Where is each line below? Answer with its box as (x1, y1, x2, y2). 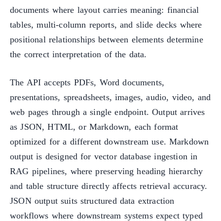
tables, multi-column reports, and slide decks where (10, 19, 202, 30)
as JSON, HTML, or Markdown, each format (10, 121, 179, 132)
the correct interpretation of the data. (10, 49, 147, 59)
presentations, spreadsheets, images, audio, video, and (10, 92, 211, 102)
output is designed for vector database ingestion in (10, 151, 198, 161)
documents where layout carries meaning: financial (10, 4, 199, 15)
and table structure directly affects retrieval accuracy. (10, 181, 208, 191)
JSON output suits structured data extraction (10, 195, 175, 206)
